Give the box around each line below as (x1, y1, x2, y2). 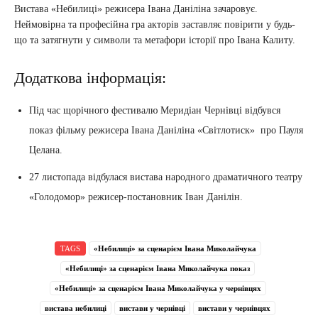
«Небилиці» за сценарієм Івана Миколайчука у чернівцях (54, 284, 261, 293)
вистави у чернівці (119, 304, 185, 313)
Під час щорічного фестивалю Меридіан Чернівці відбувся (29, 105, 280, 116)
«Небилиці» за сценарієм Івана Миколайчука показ (65, 264, 250, 273)
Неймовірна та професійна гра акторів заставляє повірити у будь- (14, 19, 295, 31)
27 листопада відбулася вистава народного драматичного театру (29, 172, 302, 183)
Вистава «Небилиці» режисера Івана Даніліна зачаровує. (14, 4, 261, 15)
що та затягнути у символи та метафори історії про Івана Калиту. (14, 35, 295, 46)
